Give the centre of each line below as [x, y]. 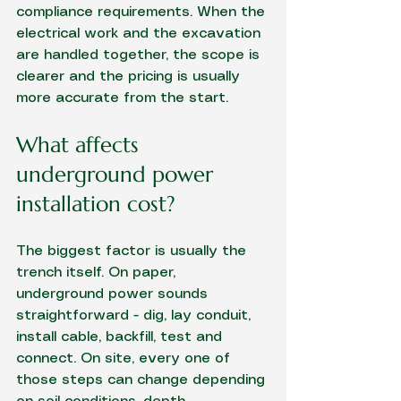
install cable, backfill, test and [121, 337]
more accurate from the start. [122, 98]
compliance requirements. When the [143, 12]
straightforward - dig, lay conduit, [136, 316]
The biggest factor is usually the [133, 251]
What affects [81, 145]
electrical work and [85, 34]
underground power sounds [114, 294]
